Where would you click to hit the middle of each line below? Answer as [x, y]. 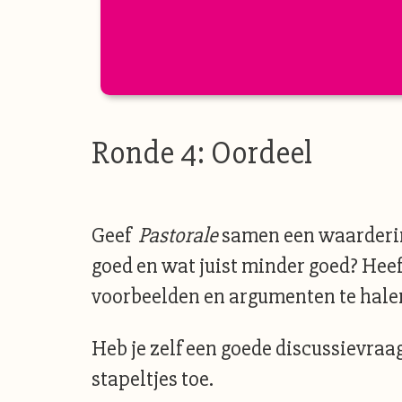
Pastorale [178, 236]
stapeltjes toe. [153, 379]
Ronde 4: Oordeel [202, 153]
